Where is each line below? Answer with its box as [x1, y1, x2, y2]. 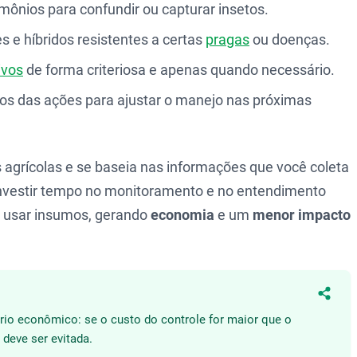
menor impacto [253, 206, 351, 223]
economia [151, 206, 214, 223]
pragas [206, 31, 249, 48]
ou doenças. [249, 31, 330, 48]
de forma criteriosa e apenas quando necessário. [23, 61, 335, 78]
